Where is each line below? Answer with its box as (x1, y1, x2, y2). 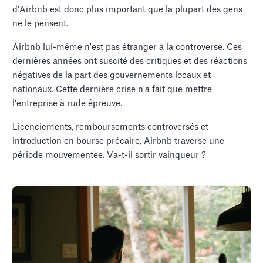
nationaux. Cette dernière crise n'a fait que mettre (12, 85, 213, 95)
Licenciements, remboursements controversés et (12, 123, 209, 132)
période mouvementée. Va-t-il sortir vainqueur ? (12, 151, 207, 160)
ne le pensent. (12, 19, 69, 29)
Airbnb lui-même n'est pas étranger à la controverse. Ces (12, 43, 242, 52)
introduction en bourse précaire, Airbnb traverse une (12, 137, 225, 146)
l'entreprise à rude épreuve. (12, 99, 123, 109)
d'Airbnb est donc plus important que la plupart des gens (12, 5, 243, 15)
